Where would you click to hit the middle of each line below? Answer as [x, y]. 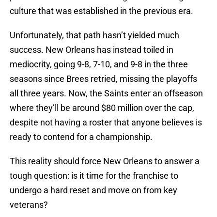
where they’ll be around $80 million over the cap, [102, 108]
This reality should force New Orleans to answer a [105, 161]
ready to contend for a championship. [81, 137]
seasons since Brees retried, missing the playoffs [103, 79]
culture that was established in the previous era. [101, 11]
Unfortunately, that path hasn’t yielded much [94, 35]
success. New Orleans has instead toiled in [92, 50]
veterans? [29, 205]
